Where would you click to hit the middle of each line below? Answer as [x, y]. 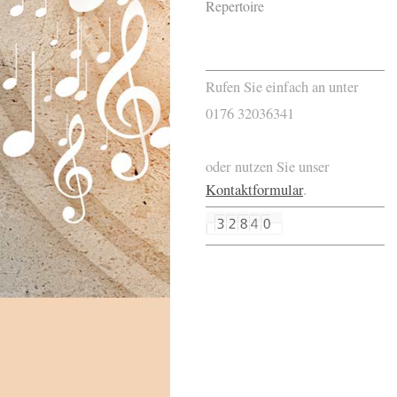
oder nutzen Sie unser [268, 167]
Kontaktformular [254, 190]
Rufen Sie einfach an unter [282, 86]
